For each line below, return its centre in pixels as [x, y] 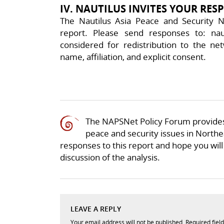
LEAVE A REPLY [96, 208]
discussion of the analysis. [110, 157]
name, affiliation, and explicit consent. [133, 56]
